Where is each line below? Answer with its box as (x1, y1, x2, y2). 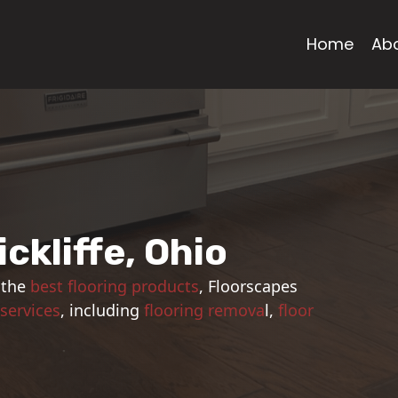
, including (60, 299, 145, 322)
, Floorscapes (199, 275, 298, 298)
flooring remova (144, 299, 266, 322)
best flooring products (30, 275, 200, 298)
